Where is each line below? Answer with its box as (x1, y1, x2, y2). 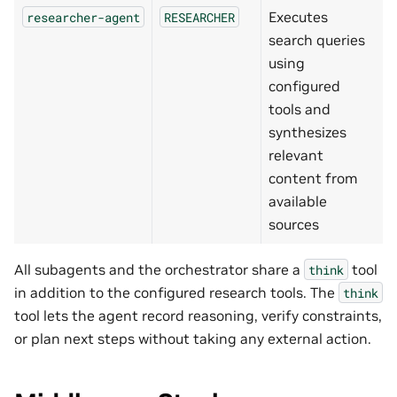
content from (269, 168, 358, 187)
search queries (269, 30, 365, 49)
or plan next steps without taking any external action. (14, 329, 371, 347)
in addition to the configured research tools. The (14, 283, 339, 301)
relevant (269, 145, 323, 164)
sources (269, 214, 319, 233)
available (269, 191, 327, 210)
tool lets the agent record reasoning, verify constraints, (14, 306, 382, 324)
